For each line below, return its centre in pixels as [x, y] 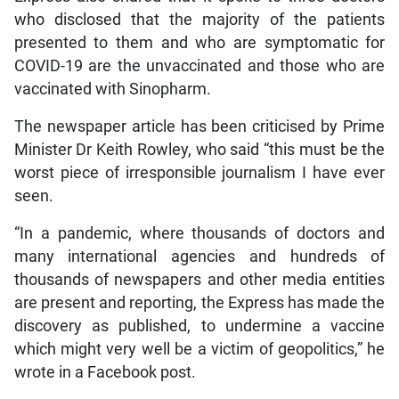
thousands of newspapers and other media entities [199, 280]
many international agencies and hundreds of [199, 257]
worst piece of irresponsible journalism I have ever [199, 173]
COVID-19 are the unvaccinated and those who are [199, 66]
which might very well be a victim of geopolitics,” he [199, 350]
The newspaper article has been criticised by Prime [199, 127]
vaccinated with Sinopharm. [112, 90]
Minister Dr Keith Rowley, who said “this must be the [199, 150]
